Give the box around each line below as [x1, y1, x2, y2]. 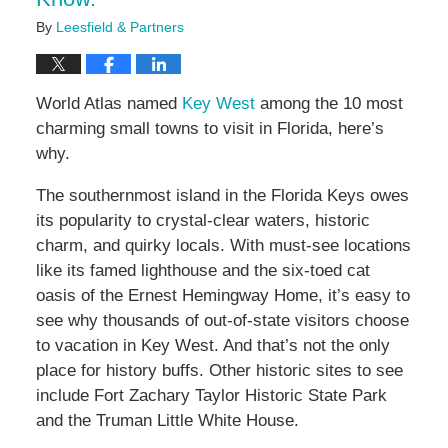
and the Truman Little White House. [35, 411, 299, 431]
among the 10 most [254, 94, 403, 114]
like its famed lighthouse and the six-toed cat [35, 261, 370, 281]
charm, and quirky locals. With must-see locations [35, 236, 411, 256]
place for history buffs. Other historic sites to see [35, 361, 403, 381]
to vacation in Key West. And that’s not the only [35, 336, 390, 356]
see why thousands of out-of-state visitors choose [35, 311, 409, 331]
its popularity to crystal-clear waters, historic [35, 211, 370, 231]
